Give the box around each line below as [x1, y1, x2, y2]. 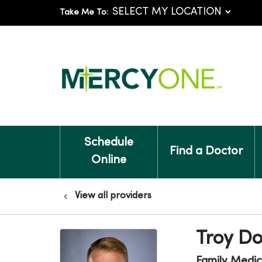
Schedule [84, 137, 133, 149]
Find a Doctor [169, 146, 243, 157]
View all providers [75, 191, 151, 201]
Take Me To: [60, 9, 108, 16]
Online [91, 155, 126, 166]
